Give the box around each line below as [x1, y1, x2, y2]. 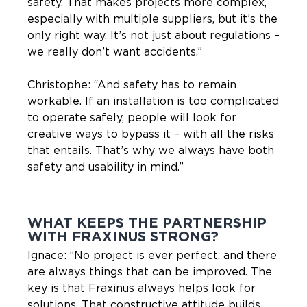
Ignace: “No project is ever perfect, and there [27, 249, 277, 261]
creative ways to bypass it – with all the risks [27, 128, 274, 140]
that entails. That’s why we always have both [27, 145, 274, 156]
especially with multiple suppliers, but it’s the [27, 13, 278, 25]
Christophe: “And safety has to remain [27, 79, 236, 90]
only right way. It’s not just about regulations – [27, 29, 280, 41]
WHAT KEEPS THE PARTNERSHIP [27, 216, 267, 230]
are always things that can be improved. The [27, 266, 272, 278]
